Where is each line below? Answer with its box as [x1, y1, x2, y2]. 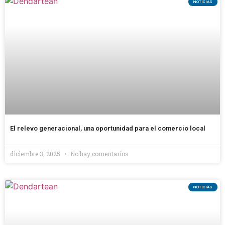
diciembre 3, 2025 [10, 149, 62, 158]
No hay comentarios [69, 149, 129, 158]
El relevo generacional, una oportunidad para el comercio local [10, 124, 205, 132]
